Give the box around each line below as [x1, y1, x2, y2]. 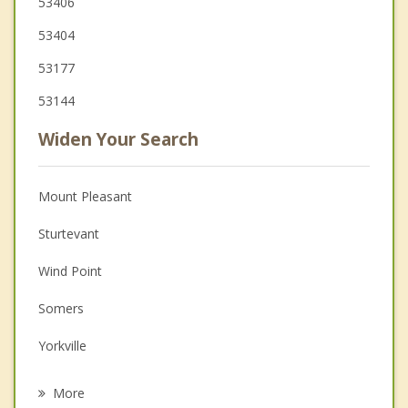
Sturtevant [38, 224, 99, 242]
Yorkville [38, 336, 87, 354]
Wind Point [38, 261, 102, 280]
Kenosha [38, 373, 90, 392]
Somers [38, 299, 84, 317]
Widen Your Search [38, 127, 199, 151]
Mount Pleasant [38, 187, 132, 205]
